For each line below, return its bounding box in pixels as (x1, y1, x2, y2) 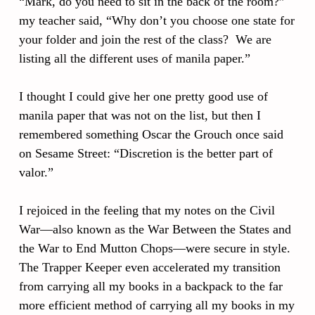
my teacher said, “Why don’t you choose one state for (19, 13, 295, 27)
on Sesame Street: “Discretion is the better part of (19, 146, 273, 160)
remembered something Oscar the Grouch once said (19, 127, 283, 141)
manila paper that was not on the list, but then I (19, 108, 261, 122)
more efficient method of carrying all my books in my (19, 298, 295, 312)
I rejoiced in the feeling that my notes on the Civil (19, 203, 275, 217)
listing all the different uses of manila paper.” (19, 51, 250, 65)
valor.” (19, 165, 53, 179)
